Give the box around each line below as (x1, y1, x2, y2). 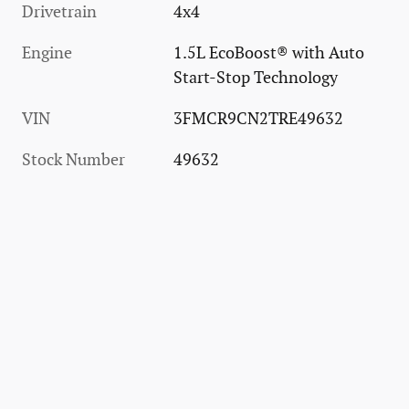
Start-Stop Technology (173, 68, 339, 89)
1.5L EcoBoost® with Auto (173, 44, 365, 64)
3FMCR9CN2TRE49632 (173, 110, 344, 130)
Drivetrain (22, 3, 97, 23)
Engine (22, 44, 72, 64)
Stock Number (22, 151, 125, 171)
